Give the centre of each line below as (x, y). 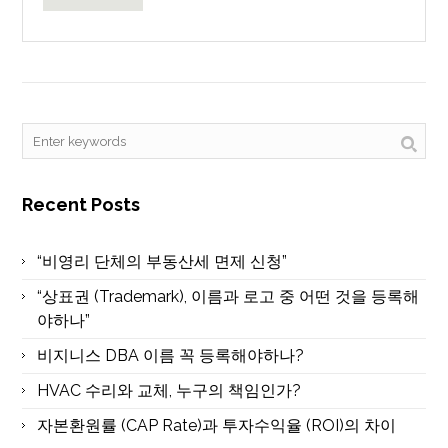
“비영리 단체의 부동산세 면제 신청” (162, 261)
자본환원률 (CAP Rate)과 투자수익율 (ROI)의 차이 (217, 425)
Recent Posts (81, 204)
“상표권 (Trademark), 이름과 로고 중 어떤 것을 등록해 (228, 296)
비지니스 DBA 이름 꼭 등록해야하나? (171, 355)
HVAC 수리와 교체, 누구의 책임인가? (169, 390)
